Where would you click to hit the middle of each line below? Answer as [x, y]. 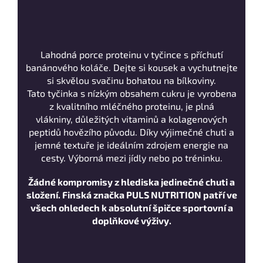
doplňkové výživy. [131, 221]
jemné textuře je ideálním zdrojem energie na [131, 145]
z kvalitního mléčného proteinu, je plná [131, 106]
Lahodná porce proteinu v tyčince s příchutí [131, 55]
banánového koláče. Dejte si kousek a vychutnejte [131, 68]
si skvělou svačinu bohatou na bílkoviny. [131, 80]
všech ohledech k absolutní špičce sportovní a [131, 208]
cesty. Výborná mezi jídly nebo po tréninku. [131, 158]
